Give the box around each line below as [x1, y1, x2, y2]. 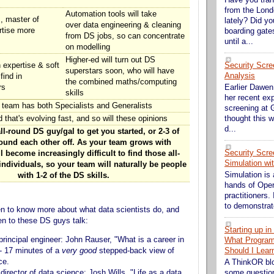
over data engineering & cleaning [65, 21, 181, 29]
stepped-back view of [97, 246, 174, 255]
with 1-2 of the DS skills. [17, 171, 109, 180]
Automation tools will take [65, 10, 157, 18]
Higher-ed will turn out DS [65, 56, 155, 64]
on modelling [65, 43, 110, 51]
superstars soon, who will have [65, 67, 174, 75]
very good [62, 246, 97, 255]
